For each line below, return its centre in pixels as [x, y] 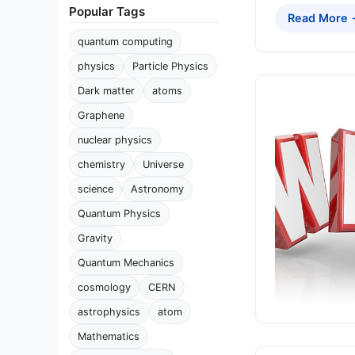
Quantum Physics [119, 214]
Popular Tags [107, 11]
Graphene [101, 115]
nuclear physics [115, 140]
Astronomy [157, 189]
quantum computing [125, 42]
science [95, 189]
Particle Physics [170, 66]
